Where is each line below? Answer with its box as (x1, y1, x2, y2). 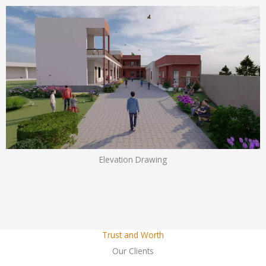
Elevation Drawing (99, 154, 167, 166)
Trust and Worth (102, 229, 164, 241)
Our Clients (112, 245, 154, 257)
